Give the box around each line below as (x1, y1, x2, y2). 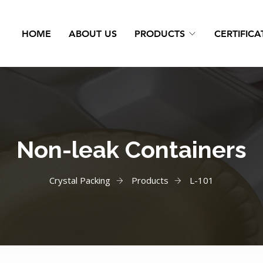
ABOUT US (69, 28, 117, 39)
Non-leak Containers (16, 136, 247, 163)
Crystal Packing (49, 174, 110, 186)
